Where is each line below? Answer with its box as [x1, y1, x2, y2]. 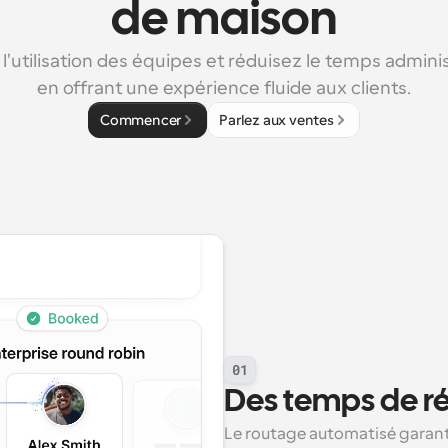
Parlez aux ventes [219, 112, 334, 128]
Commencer [100, 112, 182, 128]
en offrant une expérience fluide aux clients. [37, 78, 411, 98]
